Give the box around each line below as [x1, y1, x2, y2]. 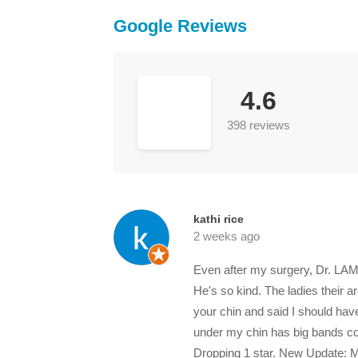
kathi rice [193, 213, 244, 225]
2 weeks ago [193, 229, 260, 243]
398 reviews [227, 117, 290, 132]
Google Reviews [113, 16, 247, 36]
